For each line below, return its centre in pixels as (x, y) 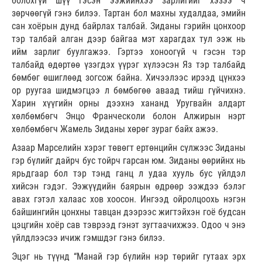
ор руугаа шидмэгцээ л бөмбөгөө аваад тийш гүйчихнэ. (129, 90)
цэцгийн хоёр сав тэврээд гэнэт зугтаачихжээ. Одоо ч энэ (129, 225)
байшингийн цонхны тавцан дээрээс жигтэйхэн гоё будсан (129, 212)
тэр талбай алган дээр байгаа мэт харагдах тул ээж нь (129, 39)
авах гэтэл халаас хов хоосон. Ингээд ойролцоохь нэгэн (129, 199)
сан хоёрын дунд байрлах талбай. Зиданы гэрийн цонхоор (129, 26)
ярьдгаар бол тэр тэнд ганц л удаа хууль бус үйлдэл (129, 173)
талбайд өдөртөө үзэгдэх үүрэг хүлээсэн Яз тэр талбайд (129, 64)
